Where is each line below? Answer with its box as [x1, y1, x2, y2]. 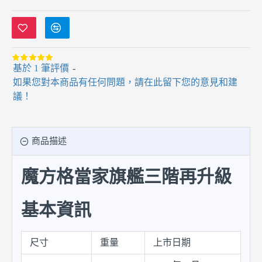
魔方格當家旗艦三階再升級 [21, 167, 232, 186]
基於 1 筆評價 [13, 63, 69, 73]
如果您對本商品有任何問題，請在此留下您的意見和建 [13, 77, 237, 87]
